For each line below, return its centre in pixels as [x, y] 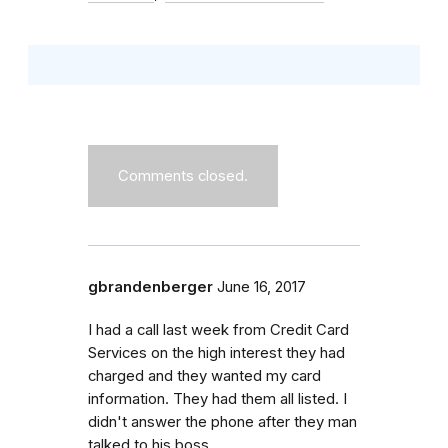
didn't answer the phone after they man [222, 421]
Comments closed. [183, 175]
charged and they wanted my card [204, 375]
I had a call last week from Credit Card [218, 329]
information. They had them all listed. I [217, 398]
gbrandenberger [150, 286]
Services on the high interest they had [216, 352]
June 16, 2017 [261, 286]
